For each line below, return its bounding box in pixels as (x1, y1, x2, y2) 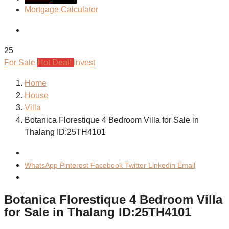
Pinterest (60, 161, 88, 169)
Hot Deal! (37, 58, 74, 67)
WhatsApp (25, 161, 58, 169)
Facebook (90, 161, 125, 169)
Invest (74, 58, 95, 67)
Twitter (125, 161, 148, 169)
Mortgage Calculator (25, 5, 98, 14)
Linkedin (148, 161, 177, 169)
